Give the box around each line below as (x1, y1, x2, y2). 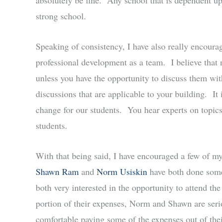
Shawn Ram (36, 165, 79, 177)
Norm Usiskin (97, 165, 147, 177)
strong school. (36, 10, 86, 22)
